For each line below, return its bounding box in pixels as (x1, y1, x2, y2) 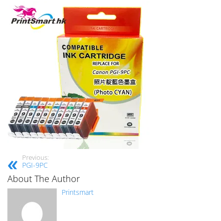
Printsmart (62, 187, 94, 197)
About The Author (7, 172, 80, 184)
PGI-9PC (22, 160, 48, 170)
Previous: (22, 153, 49, 162)
